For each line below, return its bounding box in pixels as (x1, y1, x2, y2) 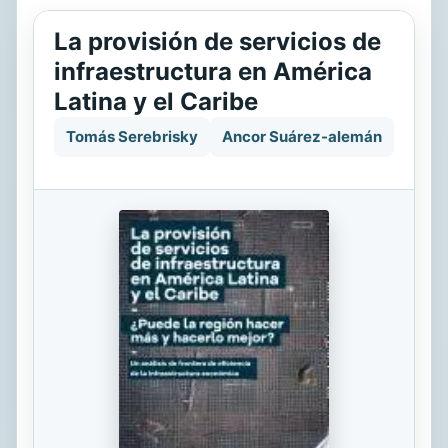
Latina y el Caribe (54, 87, 258, 116)
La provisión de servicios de (54, 27, 381, 56)
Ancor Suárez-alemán (222, 127, 382, 146)
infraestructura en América (54, 57, 372, 86)
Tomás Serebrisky (66, 127, 198, 146)
